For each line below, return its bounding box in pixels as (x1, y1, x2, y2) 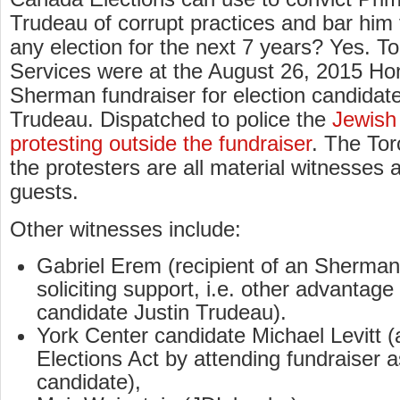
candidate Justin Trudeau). (37, 300, 287, 325)
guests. (10, 179, 79, 204)
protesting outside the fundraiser (10, 131, 312, 156)
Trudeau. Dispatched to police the (10, 107, 332, 132)
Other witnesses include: (10, 217, 241, 242)
